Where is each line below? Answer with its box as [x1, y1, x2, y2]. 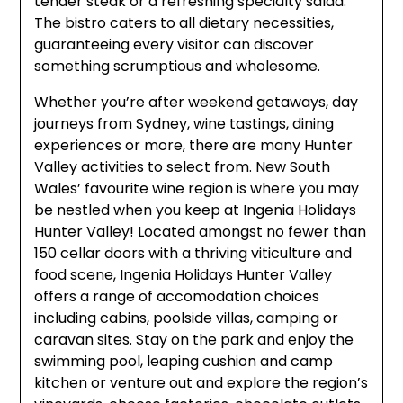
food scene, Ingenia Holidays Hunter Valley [34, 264, 333, 286]
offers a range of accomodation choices [34, 286, 320, 308]
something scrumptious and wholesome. [34, 56, 321, 77]
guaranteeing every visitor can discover [34, 34, 315, 56]
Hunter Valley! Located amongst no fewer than [34, 221, 367, 243]
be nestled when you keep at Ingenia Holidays [34, 200, 357, 221]
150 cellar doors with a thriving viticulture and [34, 243, 353, 264]
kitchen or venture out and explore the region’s [34, 372, 369, 394]
